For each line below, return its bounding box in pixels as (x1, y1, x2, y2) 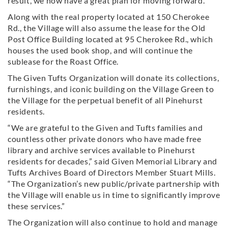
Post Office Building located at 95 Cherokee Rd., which (8, 34, 213, 44)
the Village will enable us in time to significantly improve (8, 189, 220, 199)
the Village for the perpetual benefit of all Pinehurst (8, 95, 203, 105)
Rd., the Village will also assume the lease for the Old (8, 22, 206, 33)
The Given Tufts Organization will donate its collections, (8, 72, 219, 82)
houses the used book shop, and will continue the (8, 45, 193, 55)
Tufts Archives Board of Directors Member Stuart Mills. (8, 167, 216, 177)
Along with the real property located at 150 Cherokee (8, 11, 210, 21)
